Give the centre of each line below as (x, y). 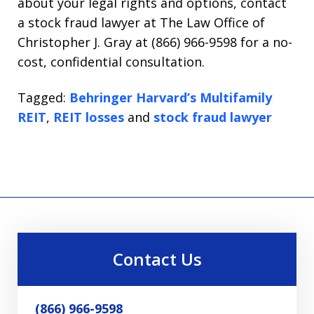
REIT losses (89, 117)
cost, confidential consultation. (111, 62)
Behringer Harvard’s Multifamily (171, 97)
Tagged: (42, 97)
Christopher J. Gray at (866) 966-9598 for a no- (155, 42)
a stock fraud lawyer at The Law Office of (141, 22)
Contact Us (157, 259)
